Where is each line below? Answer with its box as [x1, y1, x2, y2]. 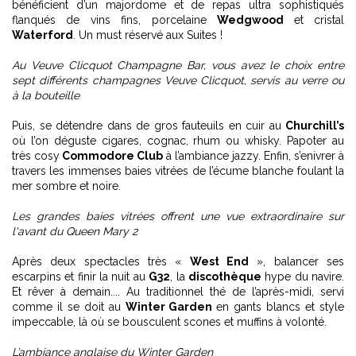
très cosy [12, 149, 60, 162]
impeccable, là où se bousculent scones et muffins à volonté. [12, 315, 327, 328]
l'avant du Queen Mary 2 [12, 225, 137, 238]
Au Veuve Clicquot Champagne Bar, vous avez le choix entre [12, 59, 344, 72]
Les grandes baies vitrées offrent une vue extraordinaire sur [12, 210, 344, 222]
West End [189, 255, 250, 268]
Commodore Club [60, 149, 163, 162]
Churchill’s [285, 119, 344, 132]
